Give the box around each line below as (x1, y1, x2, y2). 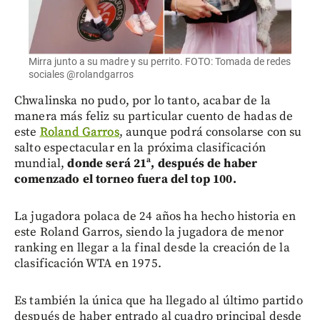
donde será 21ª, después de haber (67, 156, 258, 172)
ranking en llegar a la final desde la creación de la (14, 240, 290, 256)
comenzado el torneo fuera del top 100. (14, 171, 236, 188)
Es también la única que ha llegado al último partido (14, 293, 303, 309)
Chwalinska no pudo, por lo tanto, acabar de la (14, 93, 271, 109)
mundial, (14, 156, 68, 172)
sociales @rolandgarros (29, 69, 134, 81)
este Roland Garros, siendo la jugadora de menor (14, 224, 284, 241)
